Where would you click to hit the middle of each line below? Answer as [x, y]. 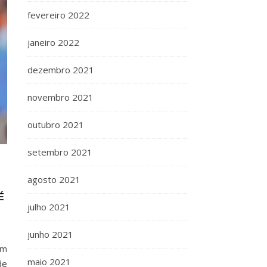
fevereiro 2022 [58, 15]
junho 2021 [50, 234]
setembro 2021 [60, 152]
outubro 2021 [56, 125]
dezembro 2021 [61, 70]
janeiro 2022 [53, 42]
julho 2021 [49, 207]
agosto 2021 [54, 179]
